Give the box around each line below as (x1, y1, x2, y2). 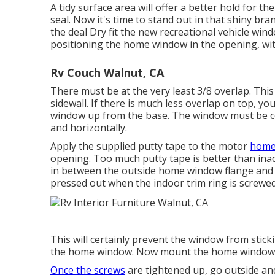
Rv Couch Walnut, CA (50, 65, 164, 80)
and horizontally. (50, 121, 127, 134)
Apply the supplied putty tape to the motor (50, 139, 250, 153)
